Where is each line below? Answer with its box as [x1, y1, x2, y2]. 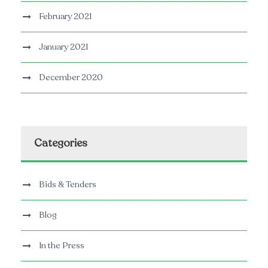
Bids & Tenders [39, 179, 96, 191]
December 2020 [39, 72, 103, 84]
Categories [34, 136, 87, 151]
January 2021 [39, 41, 88, 53]
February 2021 [39, 11, 92, 23]
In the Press [39, 240, 84, 252]
